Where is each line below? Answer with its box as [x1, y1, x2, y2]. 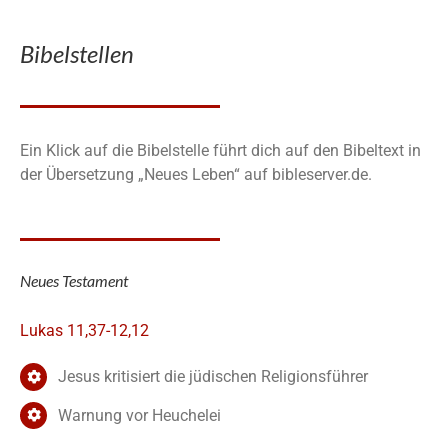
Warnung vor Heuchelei [58, 405, 222, 425]
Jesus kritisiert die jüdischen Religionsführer [58, 367, 369, 387]
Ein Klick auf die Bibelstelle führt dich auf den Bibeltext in [20, 140, 421, 160]
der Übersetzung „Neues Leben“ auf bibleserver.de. [20, 164, 372, 184]
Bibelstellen [20, 38, 134, 68]
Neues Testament [20, 270, 128, 290]
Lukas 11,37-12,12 [20, 321, 149, 341]
